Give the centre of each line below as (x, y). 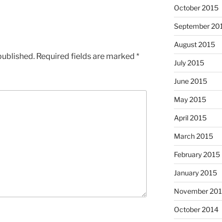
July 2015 (189, 63)
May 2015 (190, 100)
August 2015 (194, 45)
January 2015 (195, 173)
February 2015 (197, 155)
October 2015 (196, 8)
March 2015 (193, 136)
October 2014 (196, 210)
